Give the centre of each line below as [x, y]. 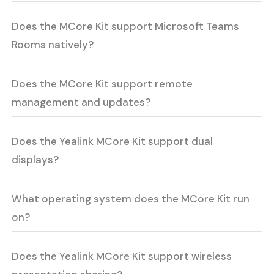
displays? [35, 160]
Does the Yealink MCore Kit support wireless [122, 257]
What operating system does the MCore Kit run [131, 199]
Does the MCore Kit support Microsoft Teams [126, 27]
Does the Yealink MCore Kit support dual [113, 142]
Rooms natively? [53, 45]
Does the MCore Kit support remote [102, 84]
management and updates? [81, 102]
